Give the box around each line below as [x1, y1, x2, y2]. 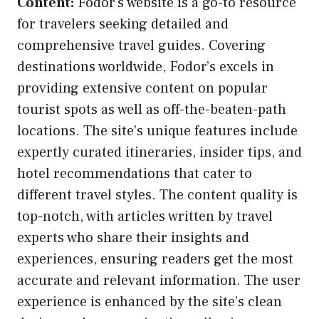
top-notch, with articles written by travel [17, 206, 273, 226]
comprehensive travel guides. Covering [17, 36, 266, 55]
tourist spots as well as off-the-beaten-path [17, 100, 286, 119]
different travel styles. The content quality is [17, 185, 298, 204]
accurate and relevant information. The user [17, 271, 300, 290]
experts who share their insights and [17, 228, 249, 247]
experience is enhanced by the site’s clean [17, 292, 282, 311]
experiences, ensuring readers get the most [17, 249, 293, 268]
